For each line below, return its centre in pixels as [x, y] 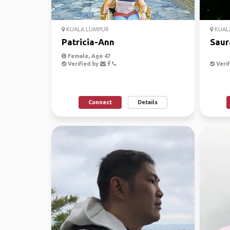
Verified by [83, 64]
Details [147, 102]
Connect [100, 102]
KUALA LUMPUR [87, 29]
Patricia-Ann [88, 42]
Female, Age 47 [88, 56]
